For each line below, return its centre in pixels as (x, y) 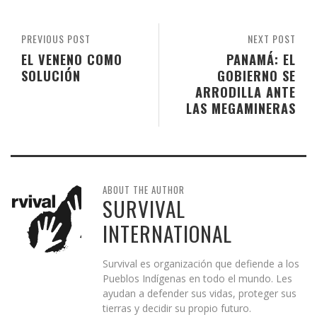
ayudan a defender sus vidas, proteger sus (200, 294)
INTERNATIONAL (167, 234)
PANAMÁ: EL (261, 59)
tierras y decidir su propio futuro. (177, 309)
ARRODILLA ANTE (246, 92)
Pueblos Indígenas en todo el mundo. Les (197, 279)
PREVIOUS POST (56, 39)
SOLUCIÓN (51, 76)
